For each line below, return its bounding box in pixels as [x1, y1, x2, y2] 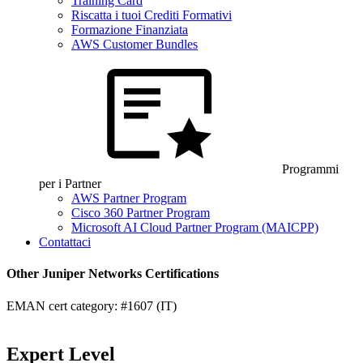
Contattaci [39, 235, 91, 249]
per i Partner [39, 177, 101, 190]
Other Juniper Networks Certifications [6, 267, 219, 281]
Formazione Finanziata [71, 23, 188, 36]
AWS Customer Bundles [71, 37, 198, 51]
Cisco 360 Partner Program [71, 206, 210, 220]
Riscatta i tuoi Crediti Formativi [71, 8, 232, 22]
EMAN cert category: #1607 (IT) [6, 298, 177, 313]
